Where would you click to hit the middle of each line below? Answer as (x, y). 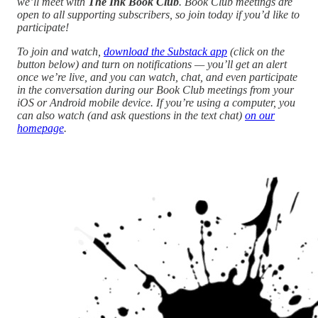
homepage (40, 128)
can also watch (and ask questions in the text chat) (131, 115)
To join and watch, (60, 51)
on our (260, 115)
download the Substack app (165, 51)
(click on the (256, 51)
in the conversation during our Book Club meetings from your (155, 89)
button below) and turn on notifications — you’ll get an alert (152, 64)
